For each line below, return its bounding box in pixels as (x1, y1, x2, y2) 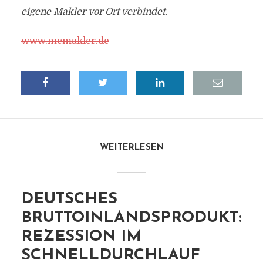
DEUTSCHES (21, 191, 117, 207)
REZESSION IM (21, 229, 141, 245)
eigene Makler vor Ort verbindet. (21, 6, 167, 17)
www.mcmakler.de (21, 36, 109, 46)
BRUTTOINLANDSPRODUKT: (21, 210, 241, 226)
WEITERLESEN (99, 143, 164, 152)
